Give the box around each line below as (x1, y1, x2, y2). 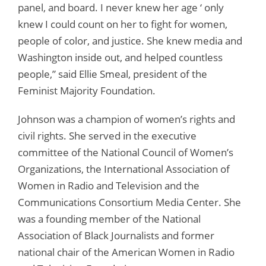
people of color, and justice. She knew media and (18, 33, 242, 47)
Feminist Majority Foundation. (18, 83, 156, 97)
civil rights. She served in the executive (18, 128, 197, 142)
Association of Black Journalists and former (18, 228, 214, 242)
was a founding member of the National (18, 211, 201, 226)
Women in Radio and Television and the (18, 178, 199, 192)
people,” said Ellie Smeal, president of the (18, 66, 207, 81)
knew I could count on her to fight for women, (18, 17, 227, 31)
